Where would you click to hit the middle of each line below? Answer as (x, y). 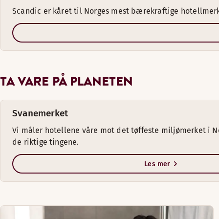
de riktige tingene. (46, 142)
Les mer (157, 164)
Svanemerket (40, 113)
